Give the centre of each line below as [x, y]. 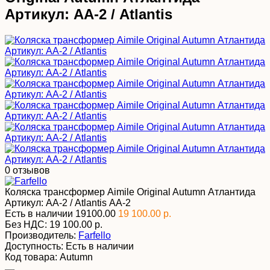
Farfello [95, 235]
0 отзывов [27, 170]
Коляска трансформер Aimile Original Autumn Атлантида [130, 192]
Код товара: [31, 257]
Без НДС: [27, 224]
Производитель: [40, 235]
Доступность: [34, 246]
